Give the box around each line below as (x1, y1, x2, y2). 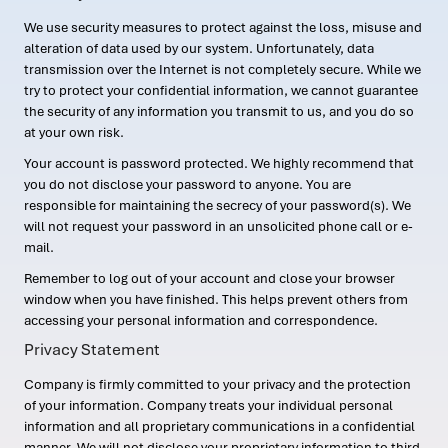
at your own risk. (24, 124, 124, 141)
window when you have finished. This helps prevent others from (24, 291, 408, 308)
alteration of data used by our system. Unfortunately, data (24, 40, 374, 57)
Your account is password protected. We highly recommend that (24, 155, 414, 172)
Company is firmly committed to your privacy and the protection (24, 376, 411, 393)
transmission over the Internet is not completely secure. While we (24, 61, 421, 78)
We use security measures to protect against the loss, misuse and (24, 19, 422, 36)
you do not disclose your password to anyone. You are (24, 176, 351, 193)
